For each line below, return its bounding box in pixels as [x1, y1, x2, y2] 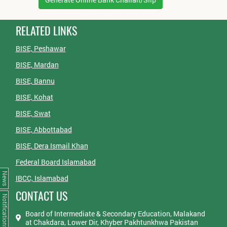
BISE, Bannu [15, 76, 55, 86]
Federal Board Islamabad [15, 157, 96, 167]
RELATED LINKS [15, 23, 77, 39]
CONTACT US [15, 188, 67, 204]
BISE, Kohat [15, 92, 53, 102]
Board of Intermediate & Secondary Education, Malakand [25, 209, 205, 219]
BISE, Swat [15, 108, 51, 119]
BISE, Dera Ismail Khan [15, 141, 88, 151]
